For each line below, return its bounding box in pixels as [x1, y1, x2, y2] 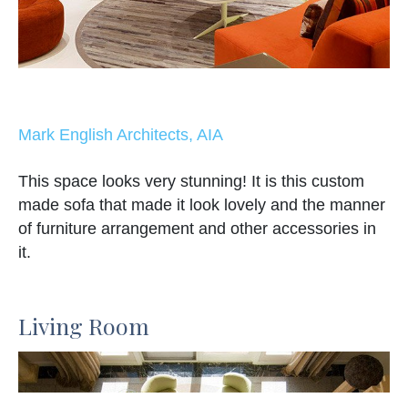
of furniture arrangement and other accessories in [18, 219, 376, 239]
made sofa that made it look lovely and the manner [18, 196, 385, 215]
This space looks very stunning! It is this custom [18, 172, 364, 191]
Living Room [18, 311, 149, 342]
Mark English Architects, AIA [18, 126, 223, 145]
